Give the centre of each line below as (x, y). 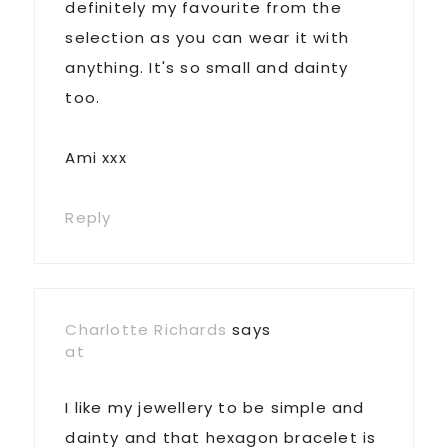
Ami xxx (96, 157)
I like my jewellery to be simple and (215, 407)
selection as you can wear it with (207, 37)
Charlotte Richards (146, 329)
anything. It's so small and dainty (207, 67)
